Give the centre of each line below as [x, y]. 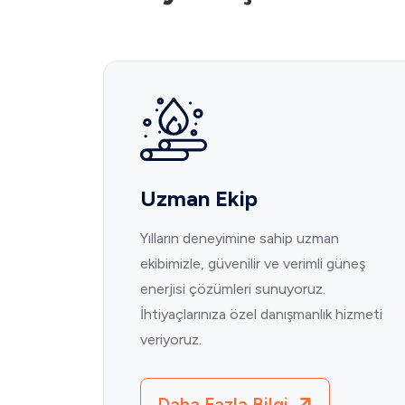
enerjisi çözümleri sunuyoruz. [233, 289]
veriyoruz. [171, 340]
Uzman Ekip [199, 199]
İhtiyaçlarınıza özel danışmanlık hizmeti [261, 315]
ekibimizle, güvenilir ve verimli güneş [253, 264]
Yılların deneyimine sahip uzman [240, 239]
